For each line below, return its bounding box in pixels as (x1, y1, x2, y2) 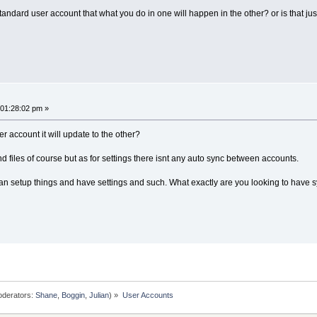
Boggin (62, 290, 86, 299)
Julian (89, 290, 110, 299)
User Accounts (122, 290, 173, 299)
